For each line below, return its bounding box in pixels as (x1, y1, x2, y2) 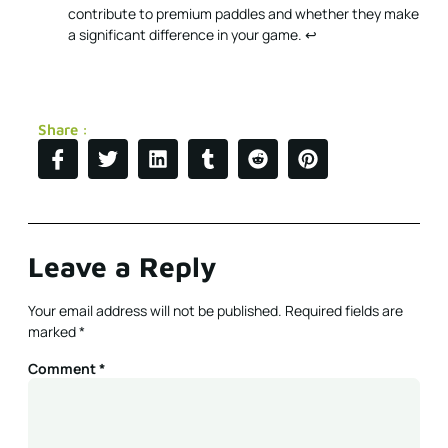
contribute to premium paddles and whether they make (68, 4, 419, 24)
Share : (38, 121, 88, 139)
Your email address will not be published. (28, 301, 282, 321)
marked (28, 322, 79, 342)
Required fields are (285, 301, 403, 321)
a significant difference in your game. (68, 25, 305, 45)
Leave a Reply (28, 250, 217, 284)
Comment (28, 359, 99, 379)
